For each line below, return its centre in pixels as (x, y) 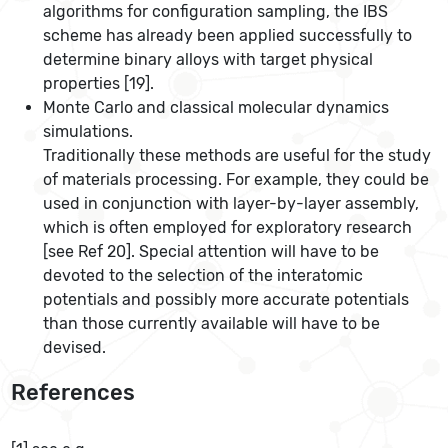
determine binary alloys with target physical (208, 60)
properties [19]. (99, 84)
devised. (75, 348)
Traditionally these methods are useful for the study (237, 156)
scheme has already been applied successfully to (228, 36)
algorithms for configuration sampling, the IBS (216, 12)
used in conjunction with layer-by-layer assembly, (231, 204)
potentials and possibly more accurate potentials (226, 300)
